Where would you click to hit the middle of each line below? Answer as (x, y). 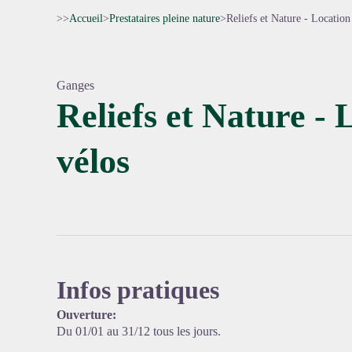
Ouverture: (86, 315)
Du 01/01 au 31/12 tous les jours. (139, 331)
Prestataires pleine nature (165, 18)
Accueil (86, 18)
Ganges (75, 85)
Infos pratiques (138, 290)
